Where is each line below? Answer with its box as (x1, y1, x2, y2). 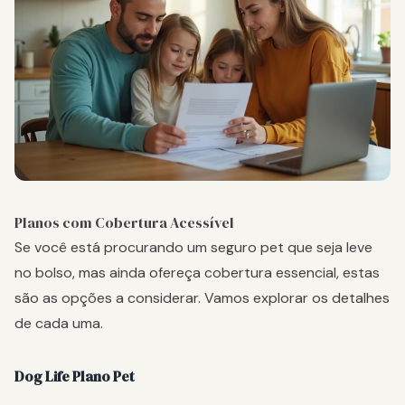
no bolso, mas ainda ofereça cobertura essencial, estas (14, 262, 380, 282)
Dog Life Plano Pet (14, 365, 135, 386)
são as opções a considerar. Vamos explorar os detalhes (14, 287, 390, 307)
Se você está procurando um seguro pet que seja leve (14, 237, 372, 257)
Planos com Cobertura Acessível (14, 212, 234, 232)
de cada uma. (14, 313, 103, 333)
